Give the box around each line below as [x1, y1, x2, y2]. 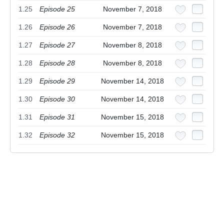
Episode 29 [39, 77, 75, 85]
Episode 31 [39, 113, 75, 121]
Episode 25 [39, 5, 75, 13]
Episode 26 [39, 23, 75, 31]
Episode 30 [39, 95, 75, 103]
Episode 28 [39, 59, 75, 67]
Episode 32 [39, 131, 75, 139]
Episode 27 [39, 41, 75, 49]
